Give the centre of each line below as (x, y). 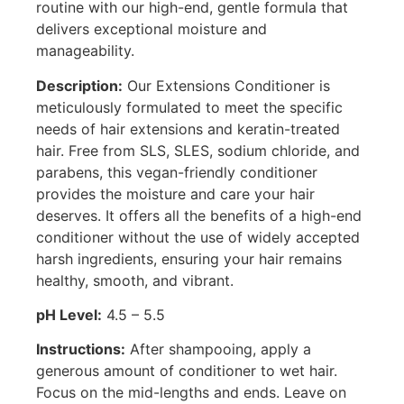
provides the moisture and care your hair (175, 193)
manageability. (85, 51)
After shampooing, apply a (218, 349)
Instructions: (81, 349)
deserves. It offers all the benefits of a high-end (199, 215)
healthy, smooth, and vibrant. (135, 280)
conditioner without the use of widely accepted (198, 237)
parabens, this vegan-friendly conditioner (177, 172)
